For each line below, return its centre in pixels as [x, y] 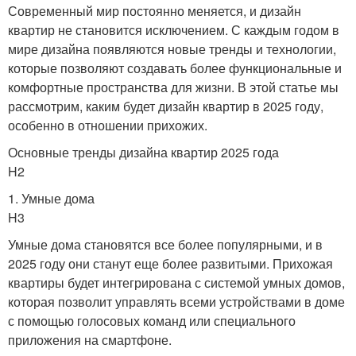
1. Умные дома [51, 198]
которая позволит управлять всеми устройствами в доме [176, 301]
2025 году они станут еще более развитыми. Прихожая [170, 263]
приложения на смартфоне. [90, 339]
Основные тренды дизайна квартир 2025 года [143, 152]
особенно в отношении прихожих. [108, 125]
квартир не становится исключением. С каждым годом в [174, 29]
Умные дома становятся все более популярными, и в [165, 244]
